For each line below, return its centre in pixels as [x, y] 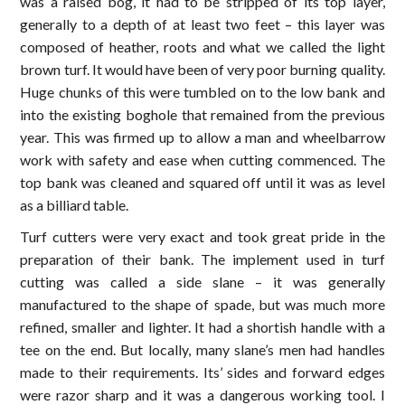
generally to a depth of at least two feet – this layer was [202, 24]
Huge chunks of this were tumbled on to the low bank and [202, 92]
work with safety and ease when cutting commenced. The [202, 160]
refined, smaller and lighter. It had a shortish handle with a [202, 327]
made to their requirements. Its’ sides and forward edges [202, 372]
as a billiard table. [75, 205]
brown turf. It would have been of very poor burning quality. [202, 70]
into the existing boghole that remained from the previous [202, 115]
